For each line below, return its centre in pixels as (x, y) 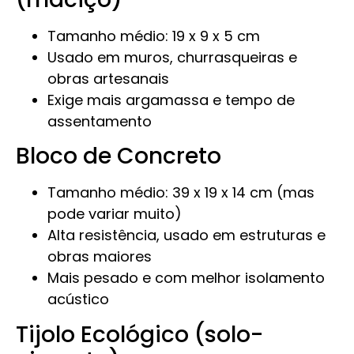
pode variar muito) (115, 214)
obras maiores (100, 257)
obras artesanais (108, 79)
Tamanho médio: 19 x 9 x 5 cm (154, 36)
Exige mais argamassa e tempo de (171, 100)
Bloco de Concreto (119, 156)
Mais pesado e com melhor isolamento (186, 278)
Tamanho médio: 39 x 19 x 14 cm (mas (181, 193)
